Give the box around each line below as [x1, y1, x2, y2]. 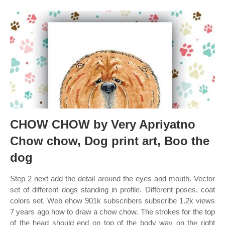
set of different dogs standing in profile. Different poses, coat [10, 185, 215, 194]
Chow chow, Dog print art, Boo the [10, 134, 209, 148]
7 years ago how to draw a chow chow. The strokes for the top [10, 207, 215, 216]
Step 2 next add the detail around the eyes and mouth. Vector [10, 174, 215, 183]
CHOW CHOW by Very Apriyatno [10, 118, 195, 131]
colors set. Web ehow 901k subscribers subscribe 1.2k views [10, 196, 215, 205]
